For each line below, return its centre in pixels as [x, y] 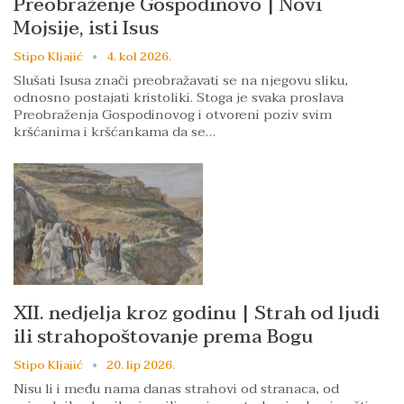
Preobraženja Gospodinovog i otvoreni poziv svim [173, 115]
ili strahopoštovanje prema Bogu [163, 336]
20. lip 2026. [141, 365]
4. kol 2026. [139, 57]
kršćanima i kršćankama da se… [115, 132]
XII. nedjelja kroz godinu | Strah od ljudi [197, 312]
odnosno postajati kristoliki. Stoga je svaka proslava [179, 98]
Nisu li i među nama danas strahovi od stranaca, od [176, 388]
